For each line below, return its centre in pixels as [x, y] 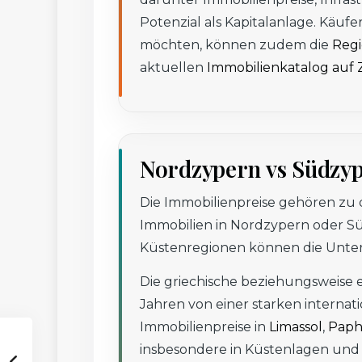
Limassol [296, 327]
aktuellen [173, 68]
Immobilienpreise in [204, 327]
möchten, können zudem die [236, 45]
